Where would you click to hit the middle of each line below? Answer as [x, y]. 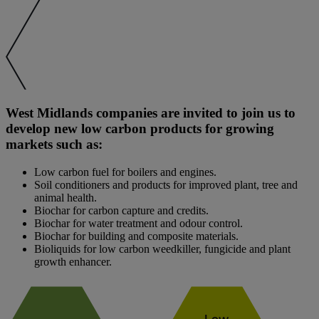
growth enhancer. [73, 262]
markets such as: [54, 145]
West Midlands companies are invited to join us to [151, 113]
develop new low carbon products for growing [140, 129]
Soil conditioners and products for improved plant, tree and [166, 185]
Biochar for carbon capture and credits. [121, 211]
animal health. [66, 198]
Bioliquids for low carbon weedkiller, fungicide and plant [162, 249]
